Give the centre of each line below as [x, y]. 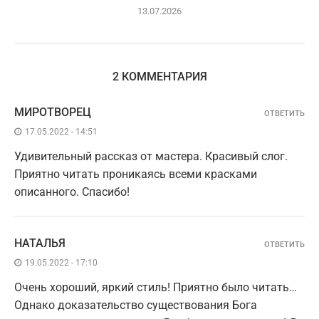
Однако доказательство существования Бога [136, 305]
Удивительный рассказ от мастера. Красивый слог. [151, 157]
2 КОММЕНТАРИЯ [159, 77]
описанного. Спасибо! [72, 192]
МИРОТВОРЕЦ [53, 113]
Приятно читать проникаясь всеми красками [136, 174]
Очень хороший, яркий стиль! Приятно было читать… [156, 288]
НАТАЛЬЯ [40, 244]
